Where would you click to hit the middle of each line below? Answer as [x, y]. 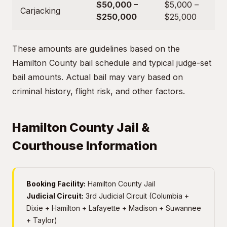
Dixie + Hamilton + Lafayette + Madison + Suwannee [114, 208]
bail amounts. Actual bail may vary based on [98, 77]
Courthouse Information [85, 146]
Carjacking [40, 11]
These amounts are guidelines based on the [96, 49]
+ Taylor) [42, 220]
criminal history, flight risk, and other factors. [99, 91]
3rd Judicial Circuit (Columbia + [136, 196]
